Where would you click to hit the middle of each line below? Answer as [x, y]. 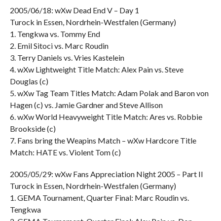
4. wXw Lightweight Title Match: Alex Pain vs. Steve [96, 69]
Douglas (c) [29, 81]
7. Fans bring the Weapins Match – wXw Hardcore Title [103, 140]
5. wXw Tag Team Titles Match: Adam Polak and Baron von [109, 93]
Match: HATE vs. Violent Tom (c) [65, 152]
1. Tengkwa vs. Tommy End [55, 34]
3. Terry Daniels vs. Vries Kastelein [67, 57]
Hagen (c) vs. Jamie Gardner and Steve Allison [86, 105]
